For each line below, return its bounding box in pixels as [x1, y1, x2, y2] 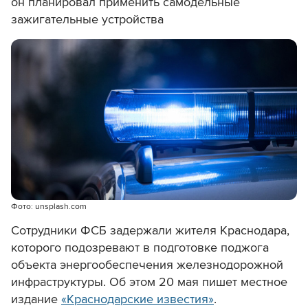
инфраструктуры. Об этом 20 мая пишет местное [11, 274, 287, 290]
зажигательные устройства [11, 12, 164, 27]
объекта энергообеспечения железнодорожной [11, 257, 283, 273]
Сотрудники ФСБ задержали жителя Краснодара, [11, 223, 289, 239]
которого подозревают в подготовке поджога [11, 240, 269, 256]
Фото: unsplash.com [11, 201, 87, 212]
